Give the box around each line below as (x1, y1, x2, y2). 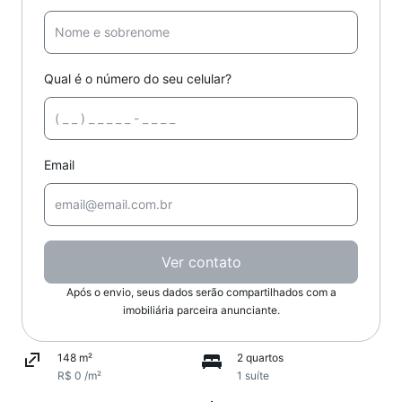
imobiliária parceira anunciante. (122, 303, 280, 317)
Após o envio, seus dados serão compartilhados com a (66, 285, 336, 299)
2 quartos (237, 351, 284, 364)
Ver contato (161, 253, 241, 271)
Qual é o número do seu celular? (44, 71, 232, 86)
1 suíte (237, 369, 269, 382)
